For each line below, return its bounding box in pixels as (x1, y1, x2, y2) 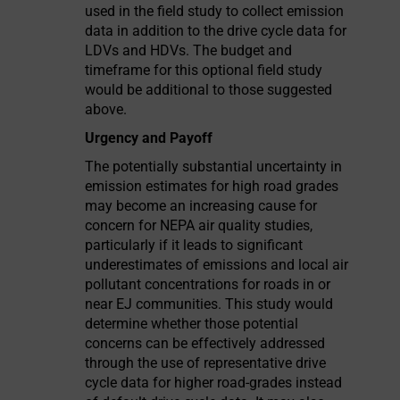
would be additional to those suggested (85, 81, 333, 98)
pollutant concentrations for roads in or (85, 276, 331, 293)
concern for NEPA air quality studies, (85, 217, 313, 234)
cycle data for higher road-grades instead (85, 374, 343, 391)
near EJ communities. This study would (85, 296, 334, 312)
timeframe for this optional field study (85, 62, 323, 79)
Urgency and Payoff (85, 129, 213, 146)
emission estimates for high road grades (85, 178, 339, 195)
